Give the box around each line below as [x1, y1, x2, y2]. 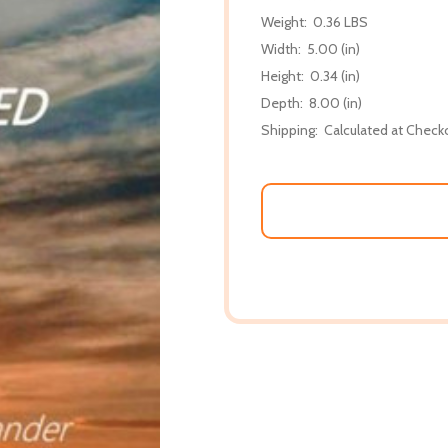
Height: [261, 66, 304, 85]
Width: [261, 39, 301, 58]
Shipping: [261, 120, 318, 139]
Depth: [261, 93, 303, 112]
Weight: [261, 12, 307, 31]
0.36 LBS [313, 12, 368, 31]
